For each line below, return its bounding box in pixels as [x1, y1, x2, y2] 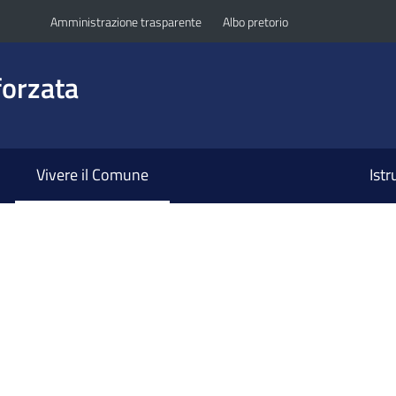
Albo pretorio [222, 11, 288, 31]
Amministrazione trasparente [49, 11, 202, 31]
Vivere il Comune [35, 163, 148, 187]
